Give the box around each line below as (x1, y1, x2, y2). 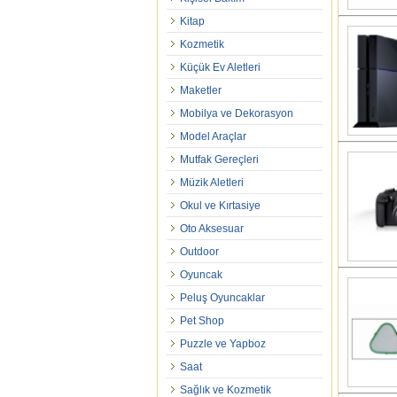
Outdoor (180, 245, 219, 258)
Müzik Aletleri (180, 176, 244, 189)
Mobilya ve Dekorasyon (180, 107, 293, 120)
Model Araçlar (180, 130, 246, 143)
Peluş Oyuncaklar (180, 292, 265, 304)
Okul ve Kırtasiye (180, 199, 261, 212)
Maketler (180, 84, 222, 97)
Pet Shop (180, 315, 224, 327)
